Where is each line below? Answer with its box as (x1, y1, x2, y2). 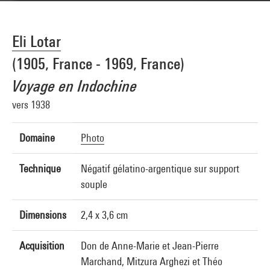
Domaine (19, 131, 55, 144)
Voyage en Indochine (12, 77, 137, 95)
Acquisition (19, 239, 64, 252)
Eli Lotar (12, 32, 61, 51)
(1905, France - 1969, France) (12, 54, 184, 73)
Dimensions (19, 209, 66, 221)
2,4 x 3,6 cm (81, 209, 128, 221)
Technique (19, 162, 61, 175)
